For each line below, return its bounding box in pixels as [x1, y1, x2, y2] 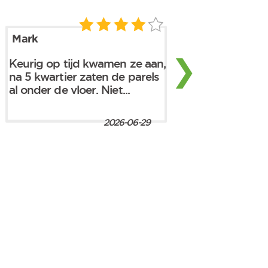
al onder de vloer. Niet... [8, 83, 130, 96]
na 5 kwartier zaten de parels [8, 70, 160, 83]
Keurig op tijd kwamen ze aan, [8, 57, 166, 69]
